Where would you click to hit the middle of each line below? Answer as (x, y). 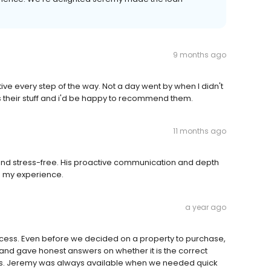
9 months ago (200, 55)
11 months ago (200, 131)
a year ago (206, 207)
